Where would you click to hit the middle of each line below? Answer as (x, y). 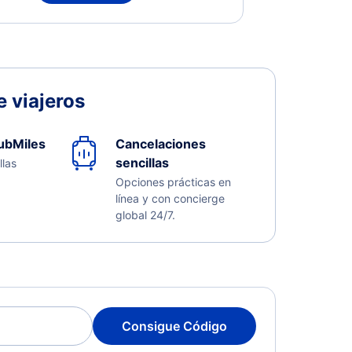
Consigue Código (174, 326)
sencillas (142, 163)
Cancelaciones (160, 144)
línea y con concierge (170, 198)
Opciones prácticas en (173, 182)
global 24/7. (145, 215)
